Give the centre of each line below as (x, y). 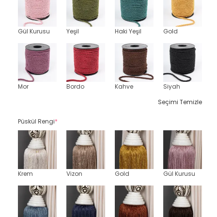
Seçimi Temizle (180, 102)
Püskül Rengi (36, 121)
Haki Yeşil (128, 31)
